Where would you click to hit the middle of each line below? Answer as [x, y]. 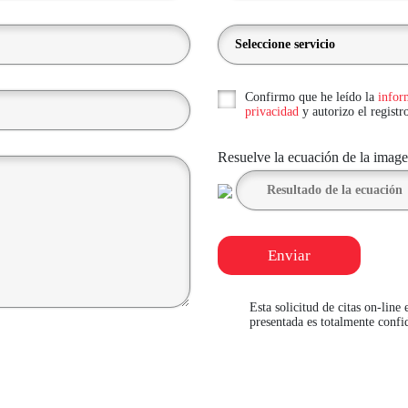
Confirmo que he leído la [311, 97]
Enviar [289, 255]
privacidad [272, 112]
